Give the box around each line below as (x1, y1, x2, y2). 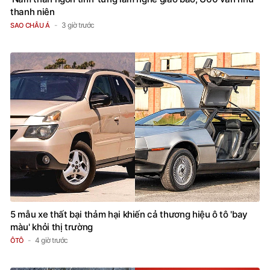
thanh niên (10, 6, 55, 18)
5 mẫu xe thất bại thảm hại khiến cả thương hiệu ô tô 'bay (10, 209, 248, 221)
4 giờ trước (35, 236, 68, 245)
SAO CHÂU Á (10, 21, 50, 30)
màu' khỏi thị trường (10, 221, 93, 233)
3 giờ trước (61, 20, 95, 30)
